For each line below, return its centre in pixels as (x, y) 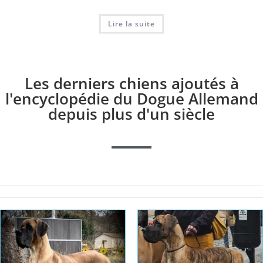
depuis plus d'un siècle (131, 114)
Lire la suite (131, 23)
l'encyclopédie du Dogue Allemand (131, 98)
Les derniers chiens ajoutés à (131, 83)
